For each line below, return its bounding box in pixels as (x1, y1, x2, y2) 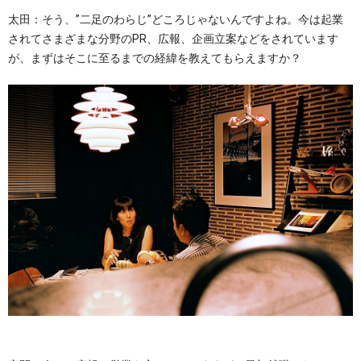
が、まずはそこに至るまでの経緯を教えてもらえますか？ (8, 52, 301, 65)
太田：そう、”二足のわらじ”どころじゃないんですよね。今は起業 (8, 13, 343, 27)
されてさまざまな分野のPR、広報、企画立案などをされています (8, 32, 338, 46)
